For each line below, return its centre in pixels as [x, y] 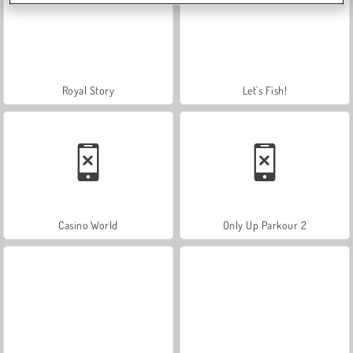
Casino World [88, 225]
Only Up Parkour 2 [265, 225]
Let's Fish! [265, 90]
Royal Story [88, 90]
